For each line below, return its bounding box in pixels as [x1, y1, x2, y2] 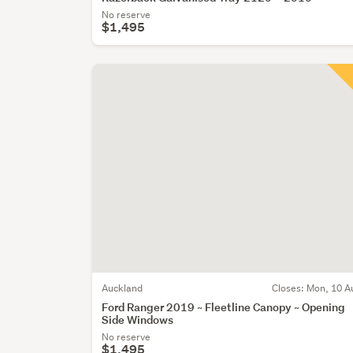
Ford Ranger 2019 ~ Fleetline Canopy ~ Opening [102, 299, 346, 315]
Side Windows [102, 312, 174, 328]
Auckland [102, 281, 143, 295]
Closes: [272, 281, 307, 295]
